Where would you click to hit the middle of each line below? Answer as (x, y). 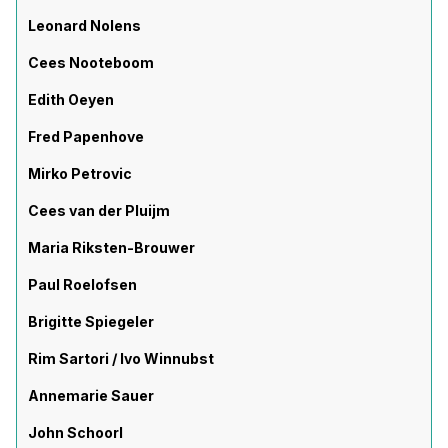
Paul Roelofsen (82, 284)
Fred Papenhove (86, 136)
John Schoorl (75, 432)
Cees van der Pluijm (99, 210)
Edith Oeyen (71, 99)
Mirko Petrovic (80, 173)
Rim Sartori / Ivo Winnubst (121, 358)
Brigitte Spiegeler (91, 321)
